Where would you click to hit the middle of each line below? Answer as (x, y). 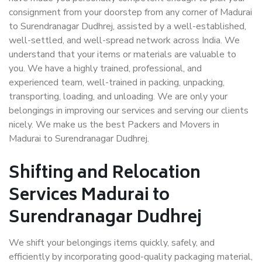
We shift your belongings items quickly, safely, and (112, 243)
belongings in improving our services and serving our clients (129, 111)
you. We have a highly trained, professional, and (105, 68)
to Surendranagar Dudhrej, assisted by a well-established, (127, 26)
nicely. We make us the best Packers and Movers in (114, 125)
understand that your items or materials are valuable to (123, 54)
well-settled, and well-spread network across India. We (124, 40)
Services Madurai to (89, 196)
